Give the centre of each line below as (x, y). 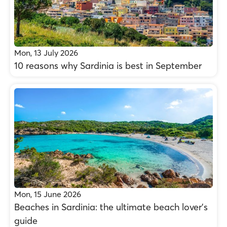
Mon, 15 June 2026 (48, 194)
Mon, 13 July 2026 (46, 53)
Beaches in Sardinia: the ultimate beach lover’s (111, 207)
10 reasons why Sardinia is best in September (108, 66)
